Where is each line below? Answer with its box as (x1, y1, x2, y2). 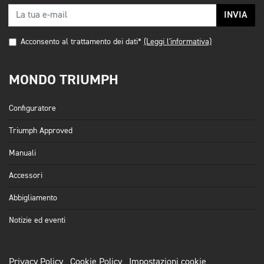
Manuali (9, 148, 36, 157)
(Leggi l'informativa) (144, 37, 212, 46)
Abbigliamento (9, 193, 57, 202)
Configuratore (9, 104, 56, 113)
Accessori (9, 171, 42, 180)
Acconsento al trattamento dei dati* (21, 37, 141, 46)
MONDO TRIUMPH (9, 70, 118, 89)
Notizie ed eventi (9, 216, 65, 225)
